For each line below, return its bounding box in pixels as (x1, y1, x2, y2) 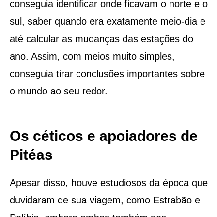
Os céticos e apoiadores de (9, 127, 198, 144)
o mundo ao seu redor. (9, 85, 108, 96)
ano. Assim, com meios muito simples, (9, 50, 175, 62)
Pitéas (9, 146, 53, 163)
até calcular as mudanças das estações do (9, 33, 193, 44)
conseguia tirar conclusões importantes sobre (9, 68, 205, 79)
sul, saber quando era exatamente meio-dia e (9, 15, 205, 27)
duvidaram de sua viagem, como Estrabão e (9, 194, 200, 205)
